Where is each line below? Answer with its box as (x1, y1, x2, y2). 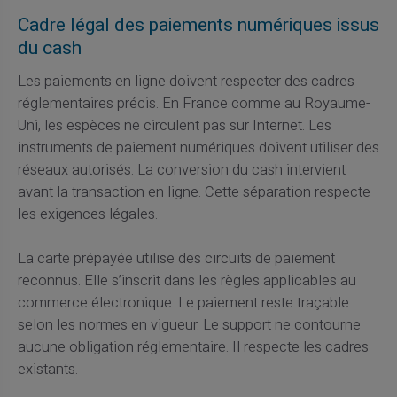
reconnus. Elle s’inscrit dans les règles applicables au (17, 269, 356, 292)
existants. (17, 358, 78, 380)
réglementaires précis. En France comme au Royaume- (17, 92, 370, 114)
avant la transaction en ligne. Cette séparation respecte (17, 181, 370, 203)
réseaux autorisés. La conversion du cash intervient (17, 159, 346, 181)
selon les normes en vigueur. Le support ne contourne (17, 314, 361, 336)
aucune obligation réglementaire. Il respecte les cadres (17, 336, 369, 358)
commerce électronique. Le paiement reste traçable (17, 292, 349, 314)
